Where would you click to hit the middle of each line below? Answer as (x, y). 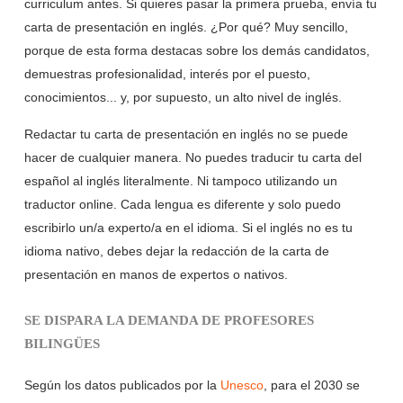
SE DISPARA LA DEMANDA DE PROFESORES (169, 321)
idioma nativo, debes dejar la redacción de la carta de (176, 251)
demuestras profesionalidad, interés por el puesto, (167, 74)
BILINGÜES (62, 344)
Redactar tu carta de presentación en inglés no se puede (186, 134)
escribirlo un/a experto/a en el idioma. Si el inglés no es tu (188, 228)
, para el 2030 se (311, 385)
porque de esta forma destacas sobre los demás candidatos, (197, 51)
